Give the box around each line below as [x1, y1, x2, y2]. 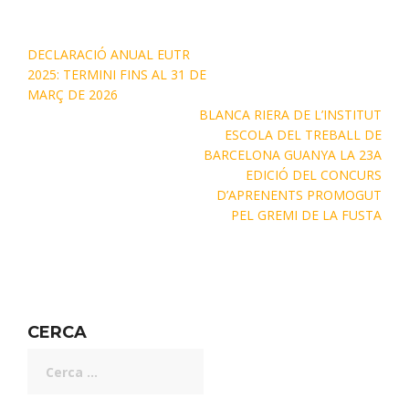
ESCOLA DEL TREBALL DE [225, 126, 382, 143]
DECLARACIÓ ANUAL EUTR [27, 46, 190, 63]
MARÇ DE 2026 [27, 86, 118, 103]
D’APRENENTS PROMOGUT [216, 186, 382, 204]
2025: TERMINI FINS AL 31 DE [27, 66, 206, 83]
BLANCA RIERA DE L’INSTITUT [199, 106, 382, 123]
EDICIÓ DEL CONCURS [246, 166, 382, 184]
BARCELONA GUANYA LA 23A [204, 146, 382, 163]
